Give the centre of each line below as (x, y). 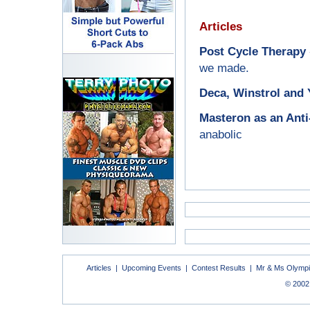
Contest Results (219, 268)
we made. (224, 68)
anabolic (221, 134)
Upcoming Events (152, 268)
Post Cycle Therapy (253, 51)
